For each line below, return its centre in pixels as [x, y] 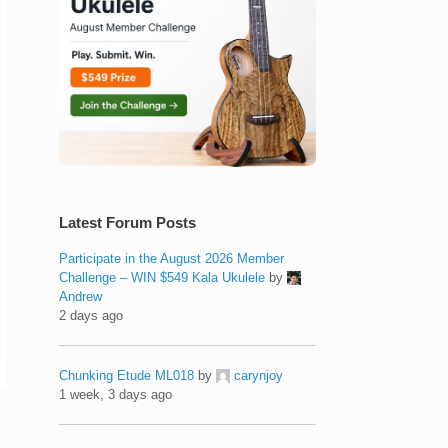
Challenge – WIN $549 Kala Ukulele [162, 277]
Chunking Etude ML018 [127, 375]
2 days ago [91, 315]
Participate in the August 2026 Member [172, 258]
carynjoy [259, 375]
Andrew [81, 296]
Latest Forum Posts [128, 222]
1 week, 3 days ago [116, 394]
